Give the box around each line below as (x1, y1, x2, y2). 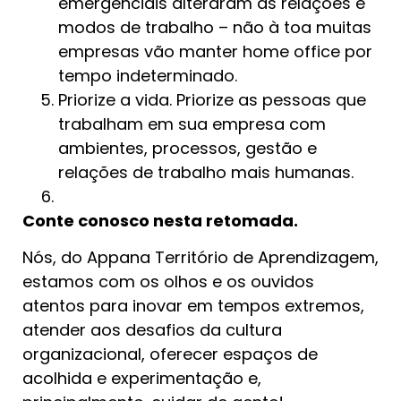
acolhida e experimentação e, (22, 367, 261, 390)
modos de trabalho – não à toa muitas (58, 15, 371, 38)
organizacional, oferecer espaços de (22, 343, 318, 366)
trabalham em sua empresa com (58, 112, 326, 135)
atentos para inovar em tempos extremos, (22, 294, 364, 318)
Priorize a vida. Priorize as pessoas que (58, 88, 366, 111)
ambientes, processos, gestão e (58, 136, 317, 159)
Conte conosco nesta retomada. (22, 209, 302, 232)
